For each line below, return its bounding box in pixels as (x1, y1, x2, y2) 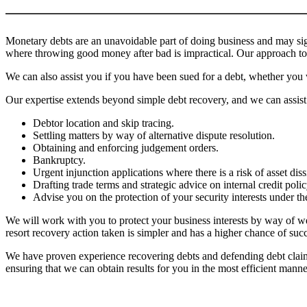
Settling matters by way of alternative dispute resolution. (33, 129, 275, 141)
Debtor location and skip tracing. (33, 116, 174, 129)
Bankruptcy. (33, 153, 86, 166)
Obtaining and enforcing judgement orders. (33, 141, 219, 153)
